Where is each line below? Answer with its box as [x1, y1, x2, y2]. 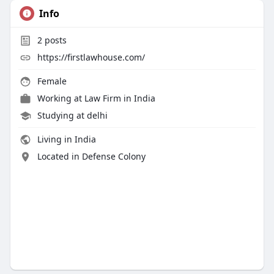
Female [34, 75, 67, 87]
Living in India [34, 133, 96, 146]
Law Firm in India [84, 92, 155, 105]
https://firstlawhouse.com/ [37, 51, 145, 64]
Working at [37, 92, 84, 105]
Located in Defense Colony [37, 150, 146, 163]
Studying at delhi [37, 109, 108, 122]
